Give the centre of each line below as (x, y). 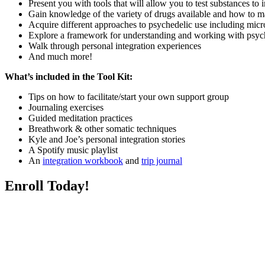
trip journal (162, 160)
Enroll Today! (47, 185)
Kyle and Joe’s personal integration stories (107, 139)
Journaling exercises (66, 107)
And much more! (60, 56)
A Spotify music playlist (73, 150)
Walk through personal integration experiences (115, 46)
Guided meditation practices (80, 118)
